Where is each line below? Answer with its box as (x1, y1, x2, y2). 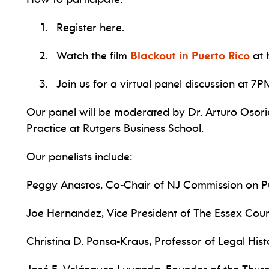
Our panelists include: (26, 150, 132, 163)
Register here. (50, 21, 124, 34)
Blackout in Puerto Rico (130, 49, 250, 62)
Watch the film (50, 49, 130, 62)
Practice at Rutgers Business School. (26, 122, 204, 135)
